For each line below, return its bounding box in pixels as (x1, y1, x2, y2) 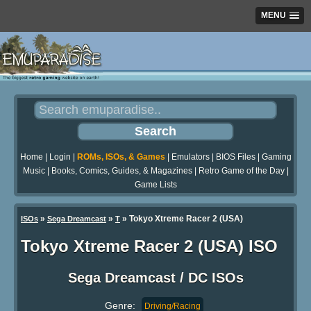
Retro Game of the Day (198, 166, 285, 176)
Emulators (171, 152, 210, 162)
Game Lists (134, 180, 177, 190)
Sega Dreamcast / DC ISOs (67, 270, 244, 286)
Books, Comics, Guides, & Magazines (51, 166, 192, 176)
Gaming (261, 152, 292, 162)
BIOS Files (215, 152, 255, 162)
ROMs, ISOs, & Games (76, 152, 165, 162)
